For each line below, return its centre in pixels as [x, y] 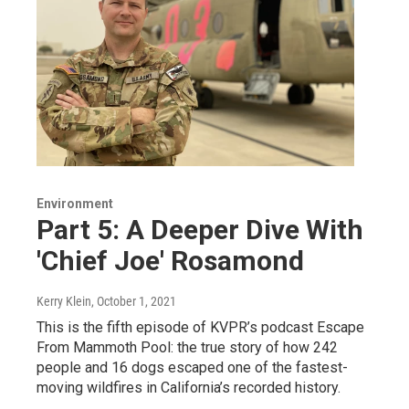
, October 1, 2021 [134, 301]
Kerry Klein [64, 301]
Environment [75, 203]
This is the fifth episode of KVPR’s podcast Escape [200, 327]
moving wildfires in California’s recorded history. [189, 387]
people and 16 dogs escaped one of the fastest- [192, 367]
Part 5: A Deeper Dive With [200, 229]
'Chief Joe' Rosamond [170, 260]
